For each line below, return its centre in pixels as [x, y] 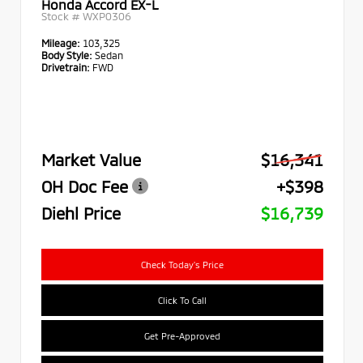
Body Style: [67, 55]
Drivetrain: [66, 67]
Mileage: [62, 43]
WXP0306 [107, 16]
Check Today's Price [182, 264]
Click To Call [182, 300]
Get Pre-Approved [182, 335]
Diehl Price [81, 213]
